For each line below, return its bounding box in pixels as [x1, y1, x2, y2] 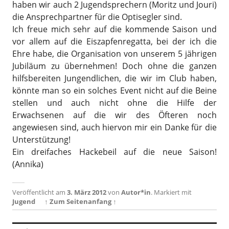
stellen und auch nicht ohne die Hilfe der [12, 97, 217, 108]
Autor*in [121, 188, 151, 197]
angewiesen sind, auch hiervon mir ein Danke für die [12, 122, 217, 133]
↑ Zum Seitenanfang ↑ [44, 197, 117, 206]
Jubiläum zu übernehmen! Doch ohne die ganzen [12, 60, 217, 72]
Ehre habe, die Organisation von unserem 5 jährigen [12, 48, 217, 59]
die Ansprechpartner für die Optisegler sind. [12, 11, 182, 22]
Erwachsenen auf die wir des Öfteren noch [12, 109, 217, 121]
